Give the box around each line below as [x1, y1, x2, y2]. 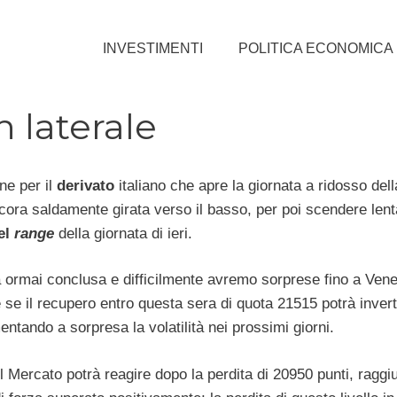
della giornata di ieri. [58, 224, 192, 242]
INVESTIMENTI [103, 40, 203, 56]
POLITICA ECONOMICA [238, 40, 393, 56]
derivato [56, 176, 119, 194]
